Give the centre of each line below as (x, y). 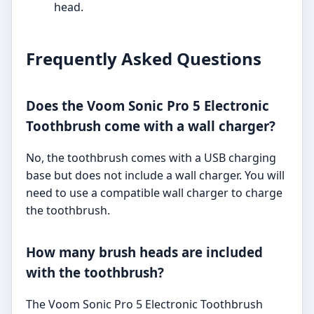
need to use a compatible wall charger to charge (154, 192)
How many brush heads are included (144, 252)
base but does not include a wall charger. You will (155, 175)
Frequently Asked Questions (144, 59)
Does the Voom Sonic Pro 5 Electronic (148, 105)
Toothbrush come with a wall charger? (151, 125)
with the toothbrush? (95, 273)
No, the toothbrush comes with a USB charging (151, 157)
